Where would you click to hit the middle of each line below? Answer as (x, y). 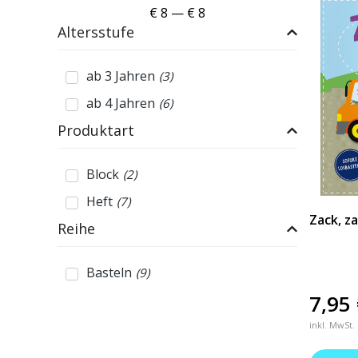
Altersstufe (96, 32)
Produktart (96, 130)
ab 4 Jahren (121, 103)
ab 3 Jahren (121, 76)
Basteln (109, 272)
